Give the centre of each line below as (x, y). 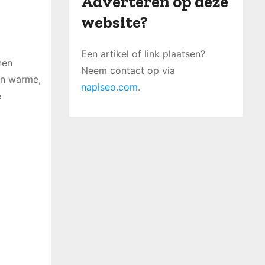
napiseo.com (109, 87)
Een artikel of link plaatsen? (143, 54)
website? (114, 22)
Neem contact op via (128, 70)
